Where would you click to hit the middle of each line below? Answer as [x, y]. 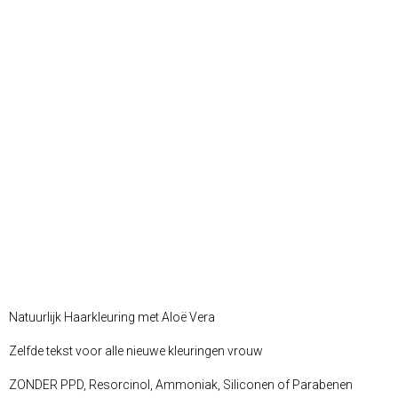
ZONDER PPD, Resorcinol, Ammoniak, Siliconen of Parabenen [182, 385]
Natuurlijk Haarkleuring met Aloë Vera [113, 318]
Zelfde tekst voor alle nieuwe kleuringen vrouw [136, 351]
